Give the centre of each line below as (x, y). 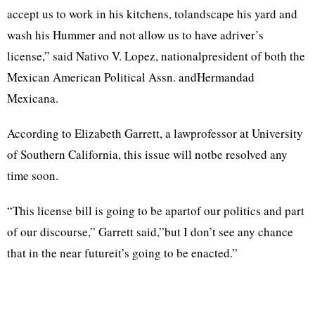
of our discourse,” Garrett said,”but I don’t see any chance (150, 232)
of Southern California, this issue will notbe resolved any (147, 154)
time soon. (33, 175)
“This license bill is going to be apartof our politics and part (156, 211)
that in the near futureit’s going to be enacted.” (122, 253)
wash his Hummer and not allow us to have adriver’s (135, 35)
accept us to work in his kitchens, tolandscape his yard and (152, 14)
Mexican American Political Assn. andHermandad (131, 77)
